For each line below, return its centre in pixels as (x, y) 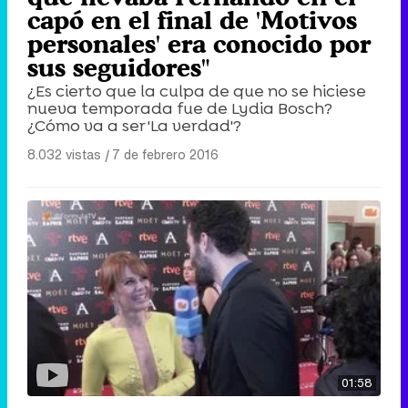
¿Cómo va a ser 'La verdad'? (134, 126)
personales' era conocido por (199, 44)
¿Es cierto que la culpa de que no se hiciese (197, 92)
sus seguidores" (118, 68)
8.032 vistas (64, 155)
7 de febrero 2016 (165, 155)
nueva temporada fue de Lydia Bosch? (180, 109)
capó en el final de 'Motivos (192, 20)
